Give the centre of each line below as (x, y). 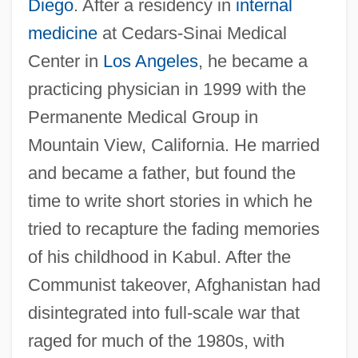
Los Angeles (150, 61)
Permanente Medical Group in (143, 117)
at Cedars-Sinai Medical (192, 33)
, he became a (253, 61)
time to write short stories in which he (170, 201)
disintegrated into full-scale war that (163, 312)
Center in (65, 61)
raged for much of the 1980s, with (156, 340)
